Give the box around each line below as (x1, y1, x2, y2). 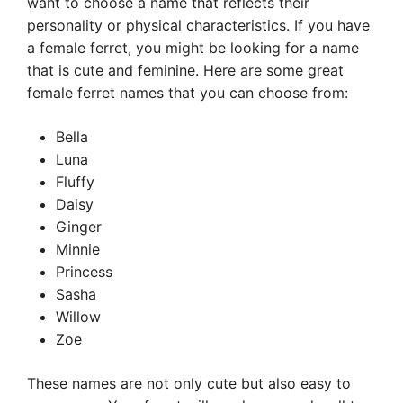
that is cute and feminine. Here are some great (27, 61, 344, 79)
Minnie (56, 240, 100, 258)
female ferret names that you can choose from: (27, 84, 348, 102)
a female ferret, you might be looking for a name (27, 39, 359, 57)
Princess (56, 263, 112, 281)
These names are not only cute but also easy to (27, 374, 351, 392)
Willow (56, 308, 101, 326)
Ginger (56, 218, 102, 236)
